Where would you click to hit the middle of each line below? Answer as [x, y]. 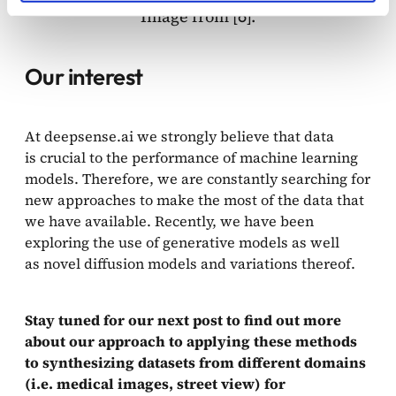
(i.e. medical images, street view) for [155, 383]
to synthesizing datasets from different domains [195, 362]
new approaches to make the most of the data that [194, 199]
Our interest [84, 76]
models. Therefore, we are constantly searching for [198, 178]
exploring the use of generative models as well [182, 242]
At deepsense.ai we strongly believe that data [179, 136]
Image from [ [189, 16]
